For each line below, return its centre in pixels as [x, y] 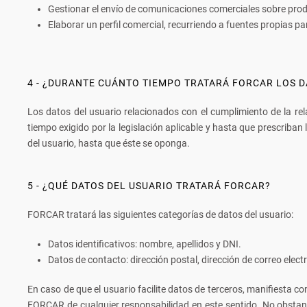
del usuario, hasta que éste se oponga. [109, 143]
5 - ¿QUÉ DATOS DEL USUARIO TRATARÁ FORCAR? [149, 186]
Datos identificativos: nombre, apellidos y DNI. [145, 244]
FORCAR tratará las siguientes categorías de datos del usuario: [160, 214]
